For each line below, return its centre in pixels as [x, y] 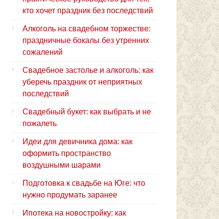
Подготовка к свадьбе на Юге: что [84, 183]
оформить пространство [67, 153]
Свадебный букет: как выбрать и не [87, 111]
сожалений [43, 52]
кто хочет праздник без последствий [88, 10]
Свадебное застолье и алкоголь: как [88, 70]
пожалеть [40, 123]
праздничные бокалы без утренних [86, 40]
